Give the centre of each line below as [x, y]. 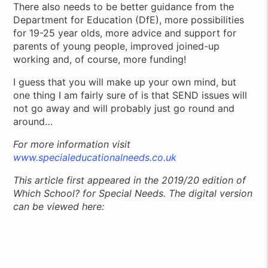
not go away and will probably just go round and [124, 108]
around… [33, 121]
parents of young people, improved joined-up [117, 46]
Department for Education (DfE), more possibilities [129, 19]
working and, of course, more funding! [100, 59]
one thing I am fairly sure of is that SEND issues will [130, 95]
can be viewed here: [59, 206]
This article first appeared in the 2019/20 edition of [130, 180]
